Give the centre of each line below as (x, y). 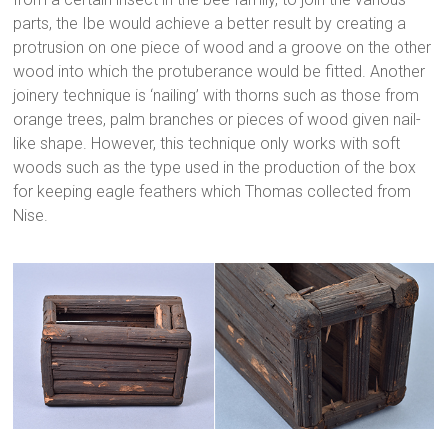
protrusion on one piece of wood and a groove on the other (222, 47)
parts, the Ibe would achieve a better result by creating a (210, 23)
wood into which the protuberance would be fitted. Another (219, 71)
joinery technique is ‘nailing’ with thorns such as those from (216, 95)
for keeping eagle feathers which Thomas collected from (212, 191)
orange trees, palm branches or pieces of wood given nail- (217, 119)
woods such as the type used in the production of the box (215, 167)
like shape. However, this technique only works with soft (207, 143)
